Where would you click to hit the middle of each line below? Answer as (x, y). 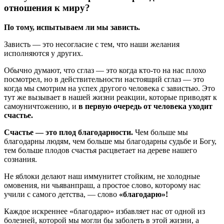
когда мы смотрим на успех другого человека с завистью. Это (109, 88)
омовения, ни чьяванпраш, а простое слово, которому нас (102, 185)
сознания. (20, 159)
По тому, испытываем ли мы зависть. (72, 27)
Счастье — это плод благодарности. (68, 132)
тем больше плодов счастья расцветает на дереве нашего (100, 150)
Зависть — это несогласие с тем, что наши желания (92, 44)
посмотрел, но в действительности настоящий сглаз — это (104, 79)
